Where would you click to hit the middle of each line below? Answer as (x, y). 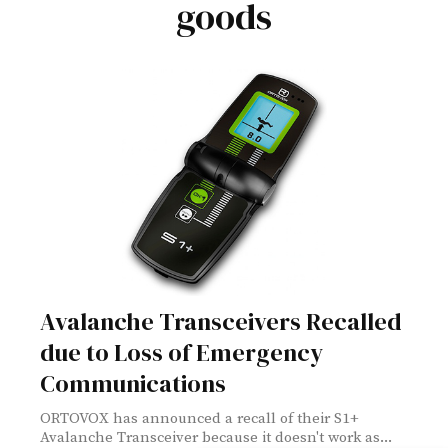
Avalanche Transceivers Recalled (221, 321)
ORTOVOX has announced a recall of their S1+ (199, 418)
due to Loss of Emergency (181, 352)
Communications (133, 383)
